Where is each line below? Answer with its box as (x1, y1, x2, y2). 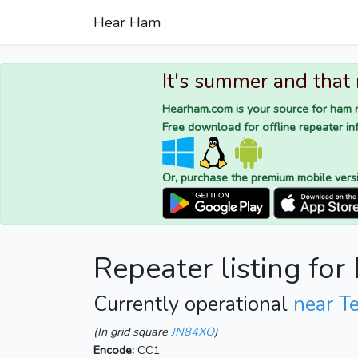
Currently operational (93, 291, 293, 319)
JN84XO (171, 324, 214, 340)
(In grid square (93, 324, 171, 340)
